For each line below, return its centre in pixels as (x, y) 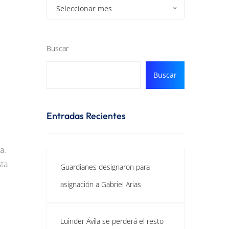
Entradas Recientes (86, 116)
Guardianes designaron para (105, 167)
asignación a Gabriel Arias (101, 184)
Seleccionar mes (84, 8)
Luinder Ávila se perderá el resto (112, 221)
